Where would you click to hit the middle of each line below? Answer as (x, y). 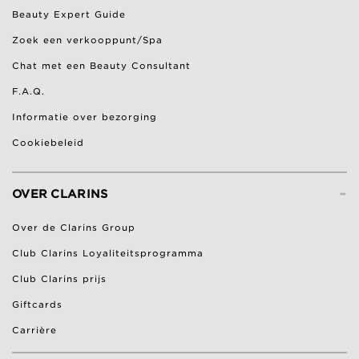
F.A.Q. (28, 91)
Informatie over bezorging (85, 117)
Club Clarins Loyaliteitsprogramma (108, 253)
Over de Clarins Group (74, 228)
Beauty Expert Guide (69, 14)
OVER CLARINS (60, 194)
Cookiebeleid (48, 143)
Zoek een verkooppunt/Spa (87, 40)
